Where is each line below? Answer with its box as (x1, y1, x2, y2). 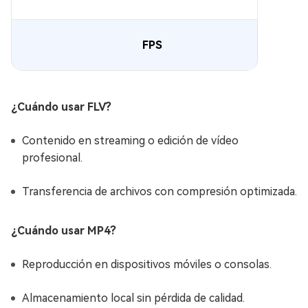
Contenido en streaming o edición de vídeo (22, 134, 239, 147)
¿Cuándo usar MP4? (11, 224, 116, 237)
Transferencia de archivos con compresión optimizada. (22, 185, 297, 198)
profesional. (22, 151, 82, 164)
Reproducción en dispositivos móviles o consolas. (22, 258, 272, 271)
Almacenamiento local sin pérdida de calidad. (22, 291, 245, 305)
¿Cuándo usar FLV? (11, 100, 111, 113)
